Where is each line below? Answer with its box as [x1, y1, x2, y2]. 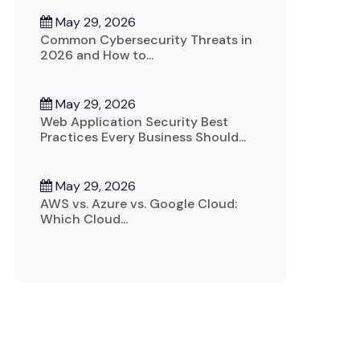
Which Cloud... [40, 210, 129, 227]
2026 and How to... [40, 46, 153, 63]
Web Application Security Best [39, 112, 228, 130]
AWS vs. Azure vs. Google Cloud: [40, 194, 238, 212]
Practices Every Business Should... [39, 128, 246, 145]
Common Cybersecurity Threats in [40, 31, 252, 48]
